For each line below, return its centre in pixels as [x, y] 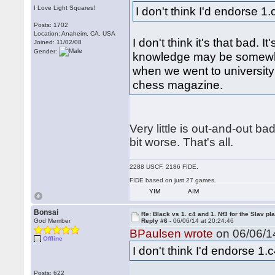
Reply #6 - [157, 221]
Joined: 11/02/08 [58, 42]
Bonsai [46, 212]
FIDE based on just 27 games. [173, 180]
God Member [52, 221]
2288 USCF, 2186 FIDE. [164, 167]
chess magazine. [178, 85]
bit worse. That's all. [182, 142]
